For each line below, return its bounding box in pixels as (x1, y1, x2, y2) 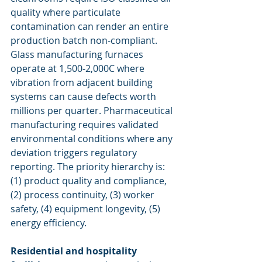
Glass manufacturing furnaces (11, 48, 146, 61)
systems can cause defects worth (11, 90, 158, 103)
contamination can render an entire (11, 20, 171, 33)
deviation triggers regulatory (11, 146, 139, 159)
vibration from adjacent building (11, 76, 155, 89)
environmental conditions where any (11, 132, 175, 145)
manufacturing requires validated (11, 118, 161, 131)
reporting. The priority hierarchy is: (11, 160, 167, 173)
